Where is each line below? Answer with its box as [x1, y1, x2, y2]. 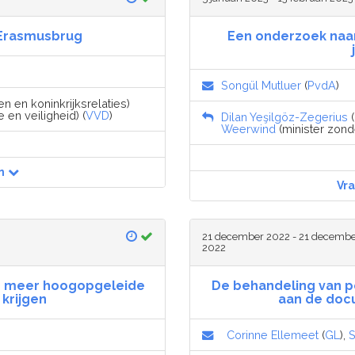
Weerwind [221, 122, 276, 136]
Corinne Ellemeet [227, 328, 319, 342]
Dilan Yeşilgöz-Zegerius [221, 110, 348, 124]
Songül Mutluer [221, 78, 301, 93]
